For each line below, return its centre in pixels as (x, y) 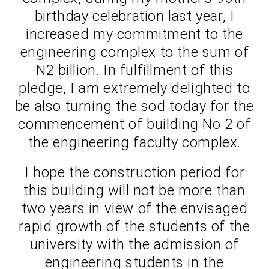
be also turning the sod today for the (134, 107)
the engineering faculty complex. (134, 143)
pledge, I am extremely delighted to (134, 89)
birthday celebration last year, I (134, 17)
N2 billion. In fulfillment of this (134, 71)
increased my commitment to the (134, 35)
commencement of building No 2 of (134, 125)
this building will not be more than (134, 191)
